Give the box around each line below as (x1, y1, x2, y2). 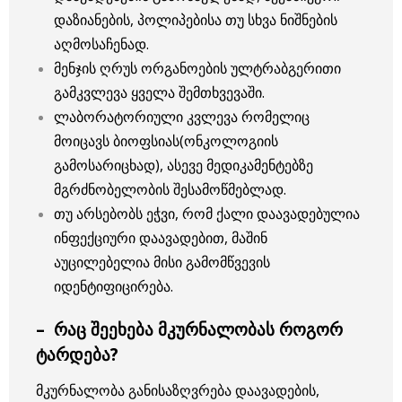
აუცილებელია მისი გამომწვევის (54, 251, 270, 272)
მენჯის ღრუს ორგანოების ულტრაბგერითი (54, 57, 341, 78)
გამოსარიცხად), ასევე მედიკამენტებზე (54, 154, 313, 175)
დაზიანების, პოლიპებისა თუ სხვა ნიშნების (54, 9, 337, 30)
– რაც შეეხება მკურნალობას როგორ (36, 317, 343, 340)
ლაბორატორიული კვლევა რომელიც (54, 106, 310, 127)
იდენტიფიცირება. (54, 275, 173, 296)
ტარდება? (36, 342, 118, 365)
